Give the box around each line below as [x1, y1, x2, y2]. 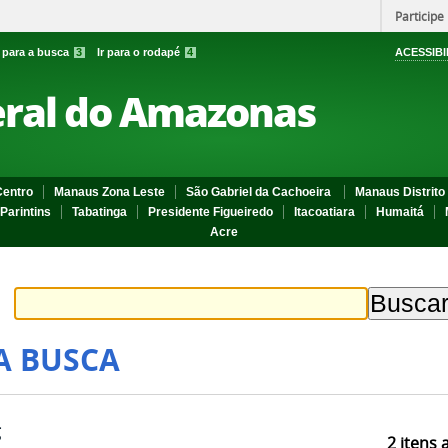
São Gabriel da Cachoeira [186, 185, 334, 199]
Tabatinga [72, 205, 127, 219]
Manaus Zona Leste [54, 185, 165, 199]
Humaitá [376, 205, 424, 219]
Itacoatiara [294, 205, 355, 219]
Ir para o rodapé [97, 46, 183, 58]
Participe [395, 8, 444, 24]
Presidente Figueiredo [148, 205, 273, 219]
